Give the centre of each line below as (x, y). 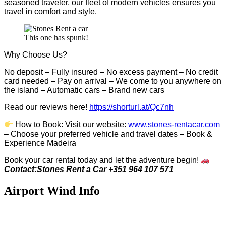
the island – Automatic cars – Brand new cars (84, 90)
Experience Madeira (40, 143)
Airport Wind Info (52, 190)
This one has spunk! (56, 38)
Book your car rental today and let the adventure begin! (102, 160)
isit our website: (100, 125)
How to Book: (40, 125)
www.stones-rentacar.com (174, 125)
